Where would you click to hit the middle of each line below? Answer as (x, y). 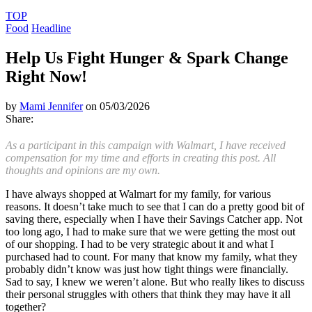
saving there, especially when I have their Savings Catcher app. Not (154, 219)
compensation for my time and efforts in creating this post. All (141, 157)
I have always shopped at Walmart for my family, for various (138, 194)
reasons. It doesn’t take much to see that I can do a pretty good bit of (155, 206)
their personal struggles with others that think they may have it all (148, 294)
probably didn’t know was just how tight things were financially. (147, 269)
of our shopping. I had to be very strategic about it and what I (140, 244)
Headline (51, 28)
